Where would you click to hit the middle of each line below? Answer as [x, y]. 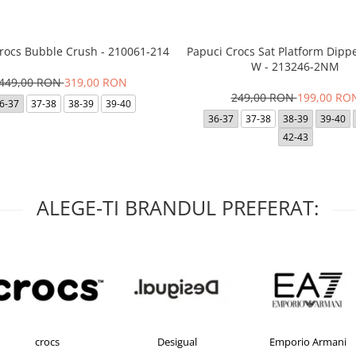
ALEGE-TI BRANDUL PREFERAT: [178, 207]
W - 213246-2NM [295, 66]
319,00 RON [95, 82]
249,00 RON [264, 97]
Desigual [177, 341]
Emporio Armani [308, 341]
